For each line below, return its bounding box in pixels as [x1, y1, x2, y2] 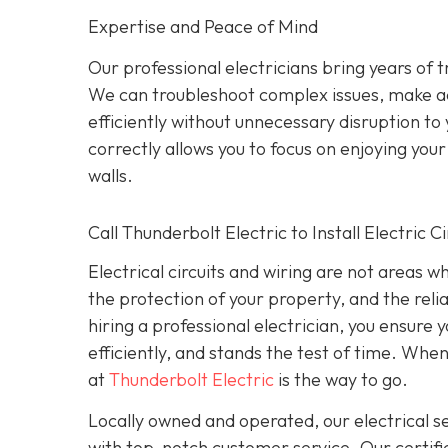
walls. [88, 163, 133, 187]
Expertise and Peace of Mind [88, 15, 318, 39]
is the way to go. [274, 367, 408, 391]
